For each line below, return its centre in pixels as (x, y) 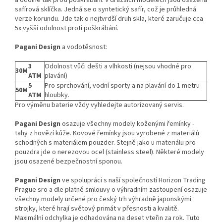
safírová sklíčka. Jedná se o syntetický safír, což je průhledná (106, 10)
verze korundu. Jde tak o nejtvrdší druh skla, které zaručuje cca (109, 19)
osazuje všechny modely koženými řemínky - (127, 124)
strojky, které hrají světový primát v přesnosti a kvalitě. (97, 209)
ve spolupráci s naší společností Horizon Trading (133, 181)
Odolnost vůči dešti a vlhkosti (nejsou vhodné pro (118, 67)
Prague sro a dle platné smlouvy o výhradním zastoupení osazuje (111, 190)
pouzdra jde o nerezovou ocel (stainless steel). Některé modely (110, 152)
